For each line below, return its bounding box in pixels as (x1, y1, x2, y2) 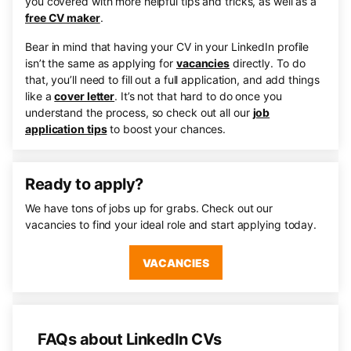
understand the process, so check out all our (25, 106, 253, 119)
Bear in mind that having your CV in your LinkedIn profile (25, 40, 309, 53)
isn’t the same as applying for (25, 56, 176, 70)
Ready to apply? (25, 175, 143, 194)
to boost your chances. (107, 122, 226, 136)
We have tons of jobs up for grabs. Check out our (25, 201, 273, 215)
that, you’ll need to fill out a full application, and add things (25, 73, 320, 86)
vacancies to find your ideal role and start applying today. (25, 218, 317, 231)
